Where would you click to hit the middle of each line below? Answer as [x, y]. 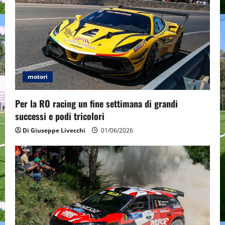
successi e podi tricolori [60, 116]
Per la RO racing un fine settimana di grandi [96, 103]
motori [38, 76]
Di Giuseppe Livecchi [54, 130]
